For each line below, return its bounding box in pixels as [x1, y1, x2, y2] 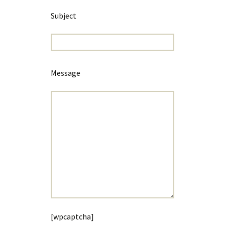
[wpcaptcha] [51, 211, 94, 221]
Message [51, 67, 81, 78]
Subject [51, 10, 77, 21]
